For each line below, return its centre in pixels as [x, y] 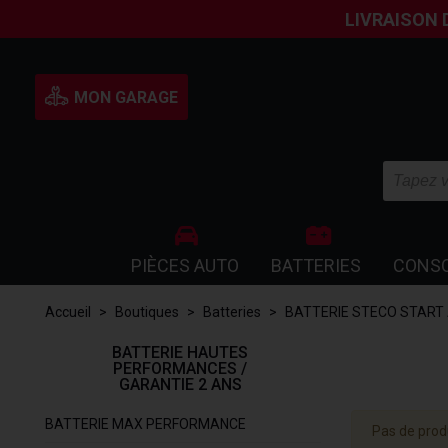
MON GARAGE [124, 97]
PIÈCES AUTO [184, 265]
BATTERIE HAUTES [180, 352]
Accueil [68, 312]
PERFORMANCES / [180, 368]
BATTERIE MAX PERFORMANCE [145, 424]
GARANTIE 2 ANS [180, 384]
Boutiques [147, 312]
